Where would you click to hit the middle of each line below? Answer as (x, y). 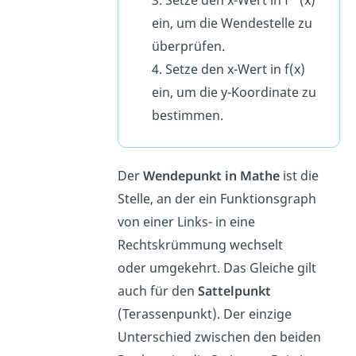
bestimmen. (190, 116)
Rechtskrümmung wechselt (201, 244)
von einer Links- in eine (187, 221)
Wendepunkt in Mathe (212, 175)
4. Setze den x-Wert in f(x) (229, 70)
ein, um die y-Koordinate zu (234, 93)
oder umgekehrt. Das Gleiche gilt (217, 267)
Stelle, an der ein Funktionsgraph (217, 198)
